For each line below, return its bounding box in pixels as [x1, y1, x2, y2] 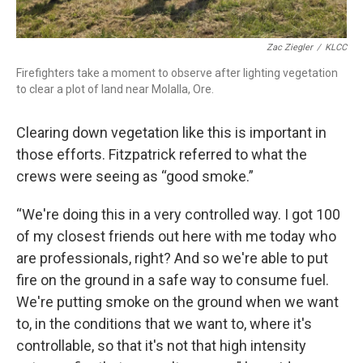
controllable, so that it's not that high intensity [16, 337, 306, 355]
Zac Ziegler [267, 42, 313, 53]
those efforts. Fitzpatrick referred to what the [16, 146, 307, 164]
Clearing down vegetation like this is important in [16, 124, 327, 142]
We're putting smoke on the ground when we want [16, 293, 339, 311]
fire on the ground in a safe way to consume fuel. [16, 271, 329, 289]
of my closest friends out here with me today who [16, 228, 336, 246]
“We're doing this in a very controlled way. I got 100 [16, 206, 340, 224]
